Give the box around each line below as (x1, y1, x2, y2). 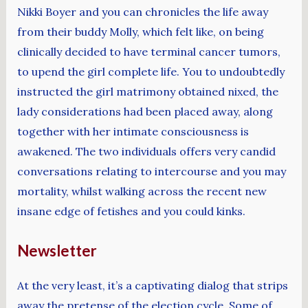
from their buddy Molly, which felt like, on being (16, 24, 264, 38)
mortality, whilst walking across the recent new (16, 184, 267, 198)
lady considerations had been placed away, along (16, 104, 273, 118)
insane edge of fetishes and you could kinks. (16, 203, 245, 218)
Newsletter (16, 241, 97, 260)
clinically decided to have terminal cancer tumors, (16, 44, 280, 58)
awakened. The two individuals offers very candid (16, 144, 276, 158)
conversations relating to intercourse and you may (16, 164, 286, 178)
